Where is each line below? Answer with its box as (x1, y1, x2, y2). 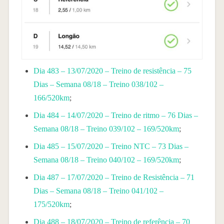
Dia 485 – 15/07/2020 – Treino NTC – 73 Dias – (33, 141, 188, 150)
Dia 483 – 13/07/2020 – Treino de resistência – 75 (33, 66, 191, 75)
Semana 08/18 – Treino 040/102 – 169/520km (33, 155, 179, 164)
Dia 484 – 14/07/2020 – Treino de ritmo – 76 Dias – (33, 110, 198, 119)
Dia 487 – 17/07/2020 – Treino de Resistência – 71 (33, 172, 194, 181)
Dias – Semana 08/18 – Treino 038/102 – (33, 79, 163, 88)
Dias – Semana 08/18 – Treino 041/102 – (33, 186, 163, 195)
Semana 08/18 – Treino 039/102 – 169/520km (33, 124, 179, 133)
